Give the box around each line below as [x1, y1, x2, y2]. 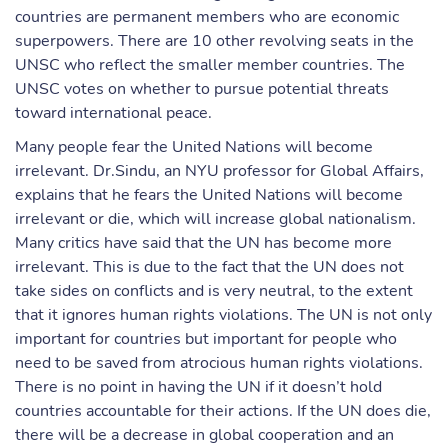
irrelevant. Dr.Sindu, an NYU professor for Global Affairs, [15, 160, 424, 182]
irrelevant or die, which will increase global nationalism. [15, 208, 416, 230]
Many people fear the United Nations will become [15, 136, 373, 158]
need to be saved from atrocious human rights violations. [15, 352, 423, 374]
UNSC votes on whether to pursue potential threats [15, 78, 389, 100]
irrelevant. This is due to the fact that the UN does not [15, 256, 404, 278]
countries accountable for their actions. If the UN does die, [15, 400, 431, 422]
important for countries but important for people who [15, 328, 397, 350]
